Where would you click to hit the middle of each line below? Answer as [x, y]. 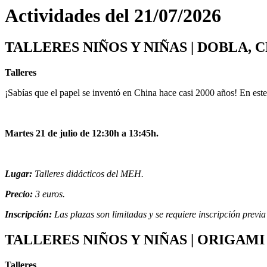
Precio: [19, 194]
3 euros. [49, 194]
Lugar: [20, 174]
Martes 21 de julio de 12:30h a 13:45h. [83, 133]
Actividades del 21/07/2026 [113, 15]
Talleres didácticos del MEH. [89, 174]
